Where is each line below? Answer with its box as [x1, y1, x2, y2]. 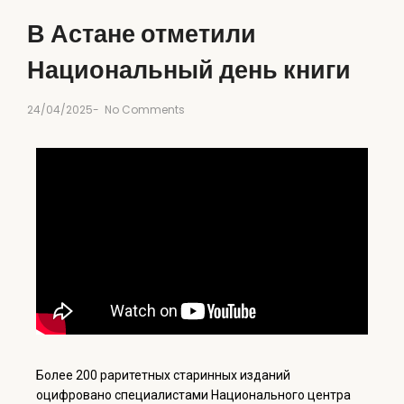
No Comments [102, 101, 185, 117]
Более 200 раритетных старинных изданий [36, 367, 290, 382]
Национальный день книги [27, 52, 351, 87]
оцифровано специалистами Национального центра [36, 387, 351, 402]
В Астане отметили [27, 16, 256, 50]
